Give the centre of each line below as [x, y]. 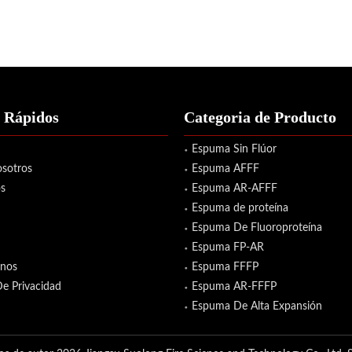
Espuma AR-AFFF [235, 188]
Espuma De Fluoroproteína [257, 227]
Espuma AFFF [225, 169]
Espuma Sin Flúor [234, 149]
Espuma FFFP [225, 267]
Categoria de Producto [260, 117]
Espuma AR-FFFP [234, 286]
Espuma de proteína [240, 208]
